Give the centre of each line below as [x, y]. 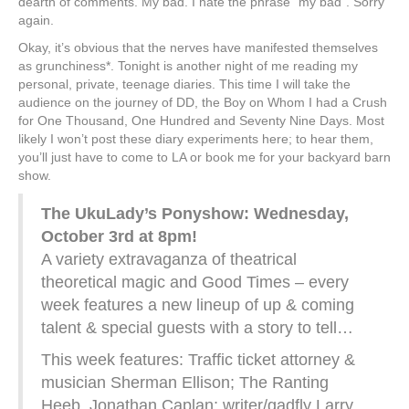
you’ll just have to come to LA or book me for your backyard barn [204, 157]
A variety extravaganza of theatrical [169, 260]
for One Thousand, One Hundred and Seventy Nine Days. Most [201, 121]
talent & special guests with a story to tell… [197, 328]
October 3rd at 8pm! [119, 237]
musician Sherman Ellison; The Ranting [185, 383]
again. [36, 21]
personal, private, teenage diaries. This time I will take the [184, 84]
